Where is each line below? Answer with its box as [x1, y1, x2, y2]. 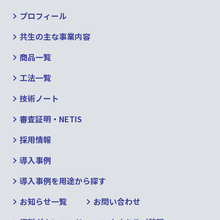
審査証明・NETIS [20, 113, 82, 125]
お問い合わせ [93, 195, 140, 207]
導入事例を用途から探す [20, 175, 106, 187]
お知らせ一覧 [20, 195, 67, 207]
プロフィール [20, 10, 67, 22]
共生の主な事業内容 [20, 30, 90, 42]
